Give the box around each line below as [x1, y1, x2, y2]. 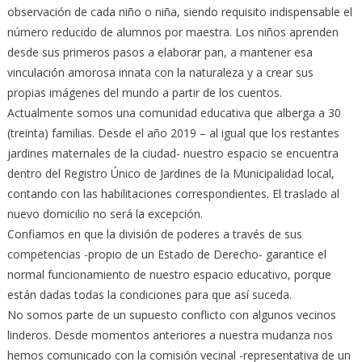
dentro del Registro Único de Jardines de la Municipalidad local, [6, 165, 335, 181]
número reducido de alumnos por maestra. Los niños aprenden [6, 23, 339, 40]
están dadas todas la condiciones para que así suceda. [6, 286, 292, 302]
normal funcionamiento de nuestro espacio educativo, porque [6, 266, 331, 282]
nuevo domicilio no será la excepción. [6, 205, 203, 221]
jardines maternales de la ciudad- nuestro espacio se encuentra [6, 145, 339, 161]
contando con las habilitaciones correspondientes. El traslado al [6, 185, 339, 201]
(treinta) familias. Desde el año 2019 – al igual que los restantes [6, 124, 339, 141]
